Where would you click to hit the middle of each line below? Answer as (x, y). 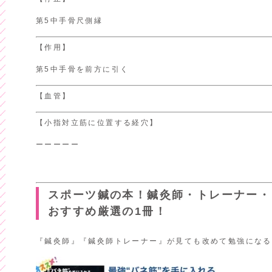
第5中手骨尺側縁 (69, 21)
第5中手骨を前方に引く (82, 69)
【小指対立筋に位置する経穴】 (97, 123)
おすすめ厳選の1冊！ (107, 211)
